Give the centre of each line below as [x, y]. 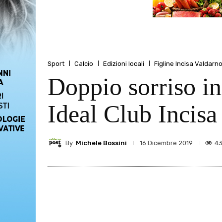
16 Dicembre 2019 [166, 143]
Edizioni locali [124, 63]
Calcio [84, 63]
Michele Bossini [101, 143]
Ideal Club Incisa [132, 114]
